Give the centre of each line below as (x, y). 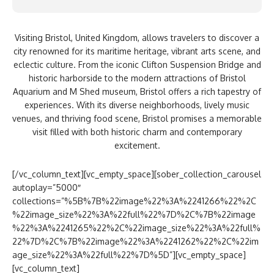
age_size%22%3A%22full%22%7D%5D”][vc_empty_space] (129, 254)
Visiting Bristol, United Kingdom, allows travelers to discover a (137, 37)
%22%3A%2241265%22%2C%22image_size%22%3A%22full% (136, 228)
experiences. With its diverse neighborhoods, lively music (137, 105)
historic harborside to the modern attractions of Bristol (137, 78)
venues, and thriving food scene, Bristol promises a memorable (137, 118)
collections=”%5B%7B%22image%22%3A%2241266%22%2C (134, 201)
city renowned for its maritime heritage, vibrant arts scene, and (137, 51)
